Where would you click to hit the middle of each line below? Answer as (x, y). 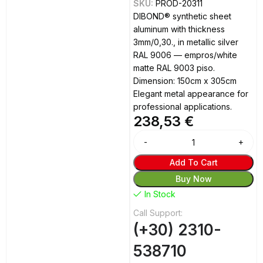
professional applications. (183, 107)
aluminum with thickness (179, 29)
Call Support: (158, 213)
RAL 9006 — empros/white (186, 55)
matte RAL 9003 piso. (174, 68)
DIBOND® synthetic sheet (183, 16)
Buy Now (193, 179)
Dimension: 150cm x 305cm (185, 81)
